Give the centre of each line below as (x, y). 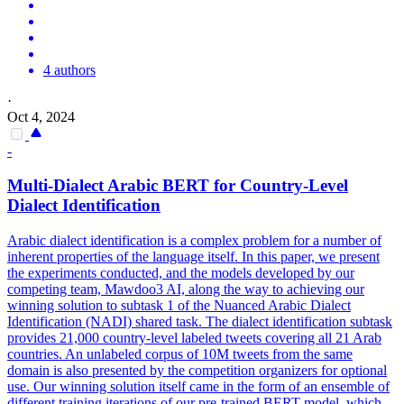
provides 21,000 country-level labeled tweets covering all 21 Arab (194, 337)
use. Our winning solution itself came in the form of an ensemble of (198, 386)
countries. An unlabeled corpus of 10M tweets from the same (180, 353)
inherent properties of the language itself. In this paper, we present (193, 256)
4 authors (69, 69)
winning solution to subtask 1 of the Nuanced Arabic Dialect (179, 305)
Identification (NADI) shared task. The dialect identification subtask (200, 321)
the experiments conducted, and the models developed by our (181, 272)
